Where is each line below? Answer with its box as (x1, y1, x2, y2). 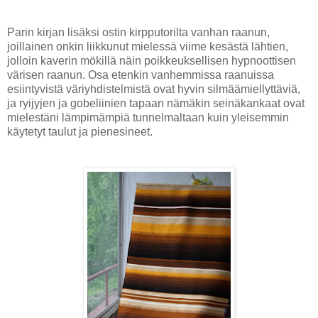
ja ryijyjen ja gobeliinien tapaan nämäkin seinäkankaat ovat (7, 97, 305, 110)
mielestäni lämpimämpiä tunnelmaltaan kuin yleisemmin (7, 111, 289, 124)
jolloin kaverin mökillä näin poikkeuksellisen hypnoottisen (7, 55, 296, 67)
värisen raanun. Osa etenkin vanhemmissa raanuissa (7, 69, 274, 82)
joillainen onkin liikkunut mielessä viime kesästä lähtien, (7, 40, 288, 53)
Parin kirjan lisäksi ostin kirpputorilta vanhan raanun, (7, 26, 270, 39)
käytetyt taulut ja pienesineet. (7, 126, 153, 138)
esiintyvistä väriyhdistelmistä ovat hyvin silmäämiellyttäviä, (7, 83, 300, 96)
